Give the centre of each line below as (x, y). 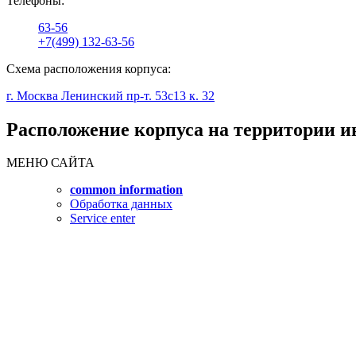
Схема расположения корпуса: (89, 68)
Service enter (103, 219)
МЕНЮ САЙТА (50, 163)
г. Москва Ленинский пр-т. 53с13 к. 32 (110, 95)
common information (126, 190)
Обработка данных (121, 204)
